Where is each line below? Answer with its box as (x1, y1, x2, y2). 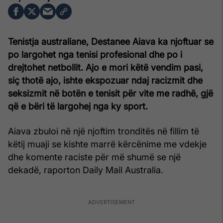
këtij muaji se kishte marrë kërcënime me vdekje (8, 138, 207, 149)
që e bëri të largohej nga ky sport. (8, 101, 148, 111)
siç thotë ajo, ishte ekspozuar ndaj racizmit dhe (8, 75, 203, 86)
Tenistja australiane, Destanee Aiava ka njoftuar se (8, 36, 214, 47)
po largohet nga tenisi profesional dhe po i (8, 49, 182, 60)
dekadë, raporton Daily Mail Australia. (8, 164, 163, 175)
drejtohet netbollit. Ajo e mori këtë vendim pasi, (8, 62, 203, 73)
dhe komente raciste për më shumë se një (8, 151, 181, 162)
